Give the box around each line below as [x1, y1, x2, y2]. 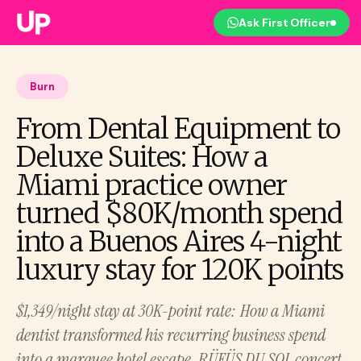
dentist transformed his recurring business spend [16, 323, 326, 346]
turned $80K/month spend [16, 197, 342, 230]
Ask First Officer [239, 15, 330, 30]
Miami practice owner [16, 168, 287, 202]
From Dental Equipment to [16, 112, 340, 146]
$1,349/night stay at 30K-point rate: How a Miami [16, 299, 325, 322]
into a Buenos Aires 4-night [16, 225, 342, 259]
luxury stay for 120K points [16, 253, 344, 287]
